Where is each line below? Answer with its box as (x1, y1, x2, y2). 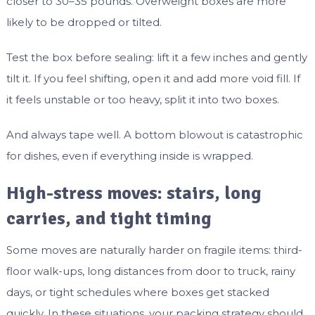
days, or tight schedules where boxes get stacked (6, 285, 269, 300)
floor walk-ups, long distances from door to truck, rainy (6, 264, 295, 278)
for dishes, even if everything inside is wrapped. (6, 149, 253, 163)
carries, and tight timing (6, 207, 212, 231)
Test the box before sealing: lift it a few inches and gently (6, 51, 307, 65)
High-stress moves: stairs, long (6, 182, 262, 205)
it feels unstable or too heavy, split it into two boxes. (6, 93, 279, 107)
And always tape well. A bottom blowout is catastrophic (6, 128, 303, 142)
